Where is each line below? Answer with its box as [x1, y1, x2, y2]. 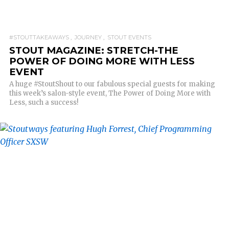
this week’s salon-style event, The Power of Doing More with [9, 89, 211, 98]
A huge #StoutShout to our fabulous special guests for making [9, 80, 215, 88]
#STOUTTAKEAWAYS [9, 34, 69, 41]
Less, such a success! [9, 98, 78, 107]
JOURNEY [75, 34, 102, 41]
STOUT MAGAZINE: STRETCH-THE [9, 44, 178, 56]
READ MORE [89, 130, 140, 140]
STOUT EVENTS [107, 34, 151, 41]
